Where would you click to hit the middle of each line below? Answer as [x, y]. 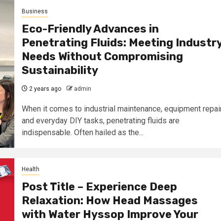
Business [35, 11]
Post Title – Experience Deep [99, 186]
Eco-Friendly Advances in [90, 29]
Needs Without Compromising [102, 56]
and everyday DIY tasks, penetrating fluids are [100, 120]
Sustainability [60, 70]
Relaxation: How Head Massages [110, 200]
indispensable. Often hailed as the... [82, 132]
